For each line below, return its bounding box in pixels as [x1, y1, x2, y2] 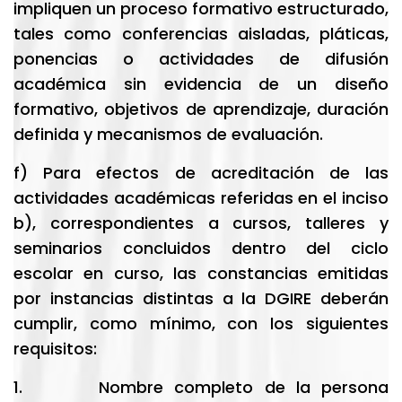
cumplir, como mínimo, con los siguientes [13, 312, 389, 335]
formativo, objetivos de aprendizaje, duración [13, 98, 389, 120]
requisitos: [13, 337, 97, 360]
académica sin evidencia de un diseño [13, 73, 389, 95]
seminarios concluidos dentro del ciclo [13, 237, 389, 259]
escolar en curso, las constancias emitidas [13, 262, 389, 284]
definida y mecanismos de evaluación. [13, 123, 323, 145]
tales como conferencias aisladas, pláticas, [13, 22, 389, 45]
